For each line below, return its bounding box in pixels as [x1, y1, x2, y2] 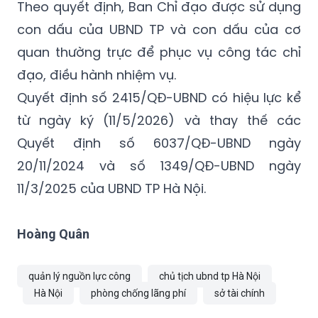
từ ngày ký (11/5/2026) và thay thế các [17, 111, 301, 130]
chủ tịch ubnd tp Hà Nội [159, 270, 261, 283]
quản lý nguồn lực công [28, 270, 131, 283]
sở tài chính [214, 287, 265, 300]
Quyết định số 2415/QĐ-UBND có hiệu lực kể [17, 89, 301, 107]
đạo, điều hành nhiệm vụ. [17, 66, 176, 84]
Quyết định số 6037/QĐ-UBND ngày [17, 134, 301, 153]
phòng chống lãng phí [91, 287, 186, 300]
